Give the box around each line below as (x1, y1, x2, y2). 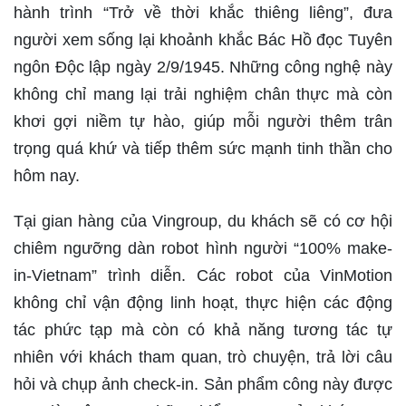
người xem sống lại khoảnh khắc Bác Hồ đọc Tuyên (14, 31, 392, 50)
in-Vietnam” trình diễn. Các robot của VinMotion (14, 266, 392, 285)
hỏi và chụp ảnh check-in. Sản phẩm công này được (14, 375, 392, 394)
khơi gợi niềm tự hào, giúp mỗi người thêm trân (14, 112, 392, 131)
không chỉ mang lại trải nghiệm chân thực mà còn (14, 85, 392, 104)
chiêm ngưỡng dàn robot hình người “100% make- (14, 239, 392, 258)
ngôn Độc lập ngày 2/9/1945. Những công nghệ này (14, 58, 392, 77)
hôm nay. (14, 167, 80, 186)
